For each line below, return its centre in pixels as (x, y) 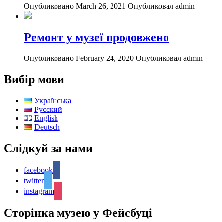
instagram (39, 191)
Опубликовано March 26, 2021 (75, 6)
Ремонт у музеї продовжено (96, 37)
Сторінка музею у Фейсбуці (78, 212)
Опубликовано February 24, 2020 (79, 58)
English (46, 118)
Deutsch (47, 127)
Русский (48, 109)
